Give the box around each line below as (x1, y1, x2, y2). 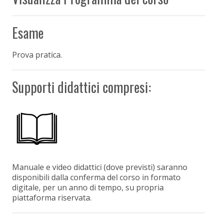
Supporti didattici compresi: (12, 77, 151, 97)
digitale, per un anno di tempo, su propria (12, 182, 164, 193)
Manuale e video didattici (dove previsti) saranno (12, 161, 187, 172)
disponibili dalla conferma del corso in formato (12, 171, 181, 183)
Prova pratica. (12, 49, 62, 60)
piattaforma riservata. (12, 192, 92, 203)
